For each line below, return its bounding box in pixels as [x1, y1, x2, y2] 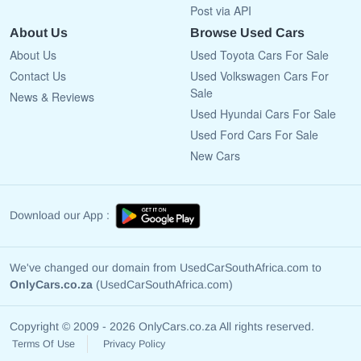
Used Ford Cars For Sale [190, 126, 318, 143]
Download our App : [10, 208, 110, 222]
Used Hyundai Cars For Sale [190, 105, 336, 122]
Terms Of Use [12, 338, 75, 351]
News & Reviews [10, 88, 94, 105]
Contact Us [10, 67, 66, 84]
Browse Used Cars [190, 25, 305, 39]
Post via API [190, 2, 251, 19]
